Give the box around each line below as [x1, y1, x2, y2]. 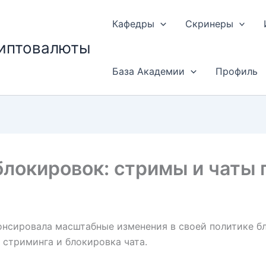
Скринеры [185, 18, 233, 30]
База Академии [112, 65, 185, 77]
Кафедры [112, 18, 154, 30]
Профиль [215, 65, 258, 77]
